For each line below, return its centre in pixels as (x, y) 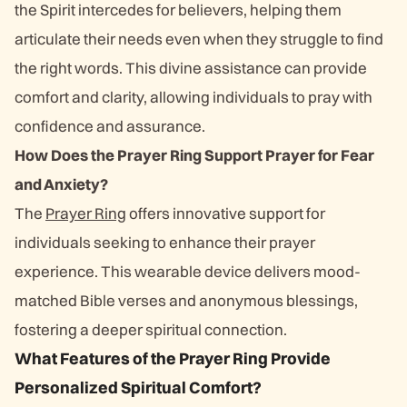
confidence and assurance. (110, 126)
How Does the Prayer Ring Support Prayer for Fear (194, 155)
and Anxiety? (61, 184)
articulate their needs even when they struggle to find (199, 39)
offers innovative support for (226, 213)
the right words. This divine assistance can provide (191, 68)
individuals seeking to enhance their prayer (165, 242)
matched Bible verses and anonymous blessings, (186, 300)
